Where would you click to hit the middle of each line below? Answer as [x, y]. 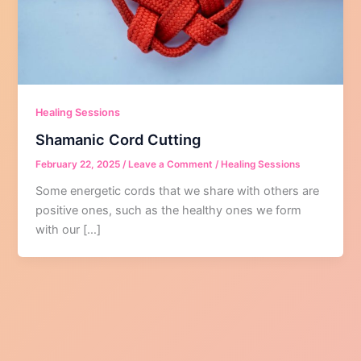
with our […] [68, 230]
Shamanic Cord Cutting [118, 140]
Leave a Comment [171, 165]
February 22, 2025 [79, 165]
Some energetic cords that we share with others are [178, 191]
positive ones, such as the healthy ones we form [169, 211]
